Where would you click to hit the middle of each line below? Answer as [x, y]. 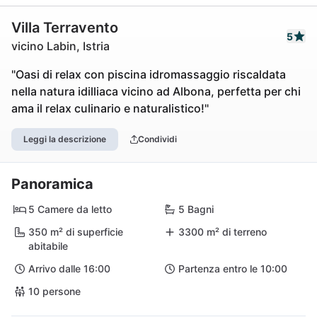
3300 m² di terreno [223, 232]
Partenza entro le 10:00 [233, 269]
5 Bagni [196, 209]
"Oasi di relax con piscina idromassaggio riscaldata [149, 74]
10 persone [54, 291]
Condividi [157, 139]
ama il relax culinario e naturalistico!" [110, 108]
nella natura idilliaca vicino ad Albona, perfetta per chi [156, 91]
